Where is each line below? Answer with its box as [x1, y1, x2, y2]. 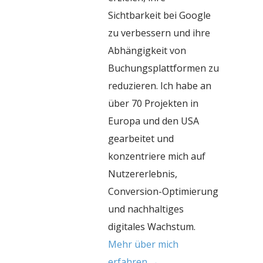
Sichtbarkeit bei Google [108, 8, 211, 22]
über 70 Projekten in [108, 96, 198, 110]
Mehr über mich [108, 237, 178, 251]
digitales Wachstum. [108, 220, 195, 233]
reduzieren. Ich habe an [108, 79, 211, 92]
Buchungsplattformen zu [108, 61, 219, 75]
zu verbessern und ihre [108, 26, 210, 39]
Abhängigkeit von [108, 43, 186, 57]
